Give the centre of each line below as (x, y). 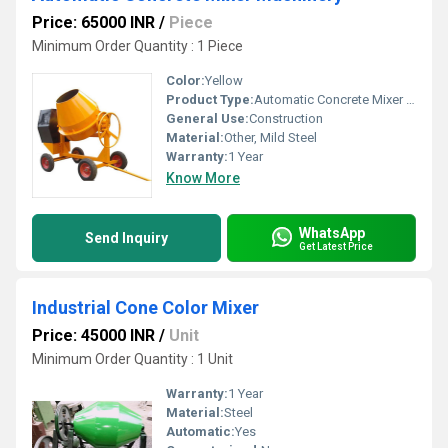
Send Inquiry (126, 238)
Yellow (224, 80)
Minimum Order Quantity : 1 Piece (137, 46)
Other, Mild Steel (270, 137)
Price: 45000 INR (93, 335)
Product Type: (210, 99)
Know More (203, 178)
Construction (286, 118)
